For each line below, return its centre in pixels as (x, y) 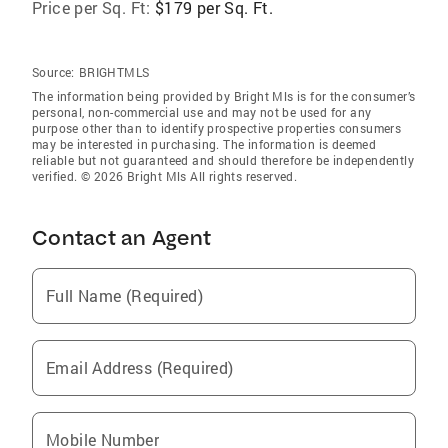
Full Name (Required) (124, 295)
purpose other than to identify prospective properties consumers (217, 128)
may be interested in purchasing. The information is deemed (204, 144)
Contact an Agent (121, 237)
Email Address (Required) (140, 367)
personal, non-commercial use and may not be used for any (202, 112)
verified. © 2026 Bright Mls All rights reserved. (165, 176)
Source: (53, 72)
